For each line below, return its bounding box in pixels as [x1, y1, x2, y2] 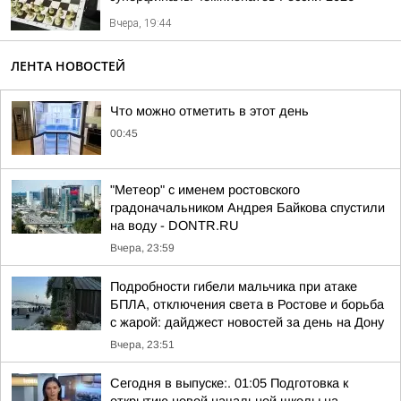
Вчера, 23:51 [110, 338, 175, 351]
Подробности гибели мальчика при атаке [110, 279, 357, 294]
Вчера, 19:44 [109, 17, 172, 30]
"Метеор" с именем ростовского [110, 183, 300, 197]
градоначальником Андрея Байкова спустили [110, 200, 385, 215]
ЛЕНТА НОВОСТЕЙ [11, 57, 125, 74]
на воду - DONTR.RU [110, 218, 239, 233]
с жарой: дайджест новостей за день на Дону [110, 315, 384, 329]
